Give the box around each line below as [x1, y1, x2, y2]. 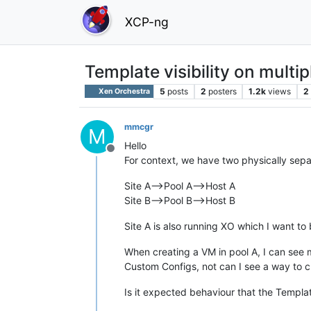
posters [208, 85, 237, 96]
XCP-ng [125, 14, 169, 29]
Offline [110, 148, 144, 162]
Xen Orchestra [97, 86, 151, 96]
